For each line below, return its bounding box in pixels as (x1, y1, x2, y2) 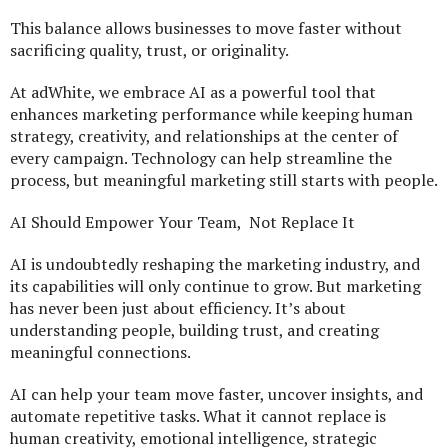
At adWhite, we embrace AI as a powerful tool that (10, 81, 376, 104)
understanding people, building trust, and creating (10, 319, 379, 342)
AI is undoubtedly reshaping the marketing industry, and (10, 253, 420, 276)
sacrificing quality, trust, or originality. (10, 39, 289, 62)
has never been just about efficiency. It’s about (10, 297, 346, 320)
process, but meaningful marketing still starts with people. (10, 169, 438, 192)
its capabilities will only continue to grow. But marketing (10, 275, 421, 298)
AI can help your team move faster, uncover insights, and (10, 383, 423, 406)
